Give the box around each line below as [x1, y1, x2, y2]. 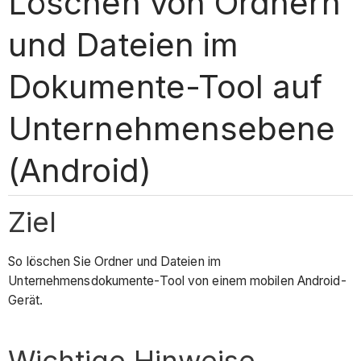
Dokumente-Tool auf [8, 66, 322, 106]
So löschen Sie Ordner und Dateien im [8, 254, 221, 270]
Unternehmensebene [8, 108, 335, 148]
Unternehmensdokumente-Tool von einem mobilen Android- [8, 273, 346, 289]
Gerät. [8, 293, 43, 309]
